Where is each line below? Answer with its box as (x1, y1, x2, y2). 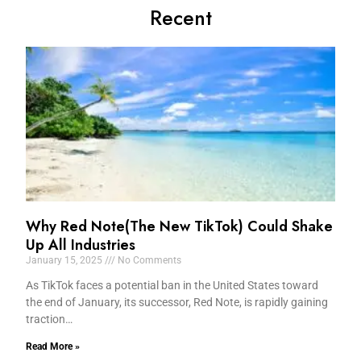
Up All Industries (26, 234, 136, 255)
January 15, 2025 (26, 254, 106, 266)
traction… (26, 312, 73, 326)
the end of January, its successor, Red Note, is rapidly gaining (26, 295, 329, 309)
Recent (149, 3, 212, 33)
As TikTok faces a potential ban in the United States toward (26, 278, 319, 292)
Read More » (26, 340, 81, 352)
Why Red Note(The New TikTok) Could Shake (26, 215, 334, 237)
